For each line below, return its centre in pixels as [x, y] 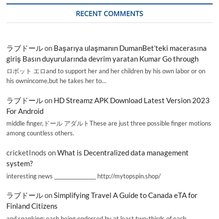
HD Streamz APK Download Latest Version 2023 [132, 100]
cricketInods [27, 152]
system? [20, 163]
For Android [25, 111]
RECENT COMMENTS [109, 13]
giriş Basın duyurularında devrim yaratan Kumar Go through [103, 58]
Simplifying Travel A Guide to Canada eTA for [126, 195]
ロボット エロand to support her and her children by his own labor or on [106, 71]
